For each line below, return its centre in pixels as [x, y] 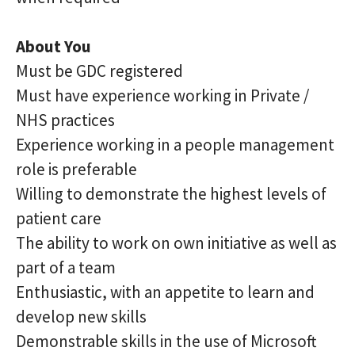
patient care [59, 218]
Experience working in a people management [175, 145]
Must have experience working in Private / [162, 95]
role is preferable [76, 169]
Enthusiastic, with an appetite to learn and [165, 292]
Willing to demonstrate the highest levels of [171, 194]
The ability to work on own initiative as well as [176, 243]
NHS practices [65, 120]
